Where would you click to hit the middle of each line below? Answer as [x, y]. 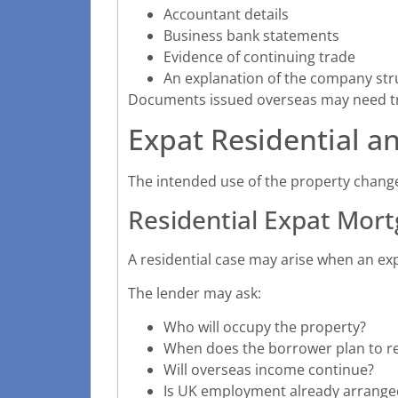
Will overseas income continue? [269, 370]
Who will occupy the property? [265, 327]
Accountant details [226, 14]
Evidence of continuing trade [259, 56]
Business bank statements [251, 35]
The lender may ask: [195, 293]
